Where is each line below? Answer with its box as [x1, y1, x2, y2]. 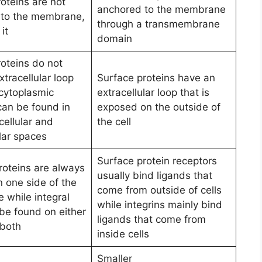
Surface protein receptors [96, 154, 217, 167]
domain [96, 32, 132, 44]
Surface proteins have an [96, 71, 215, 84]
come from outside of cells [96, 184, 222, 196]
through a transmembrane [96, 18, 220, 30]
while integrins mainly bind [96, 198, 222, 211]
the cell [96, 115, 131, 127]
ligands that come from [96, 213, 206, 225]
